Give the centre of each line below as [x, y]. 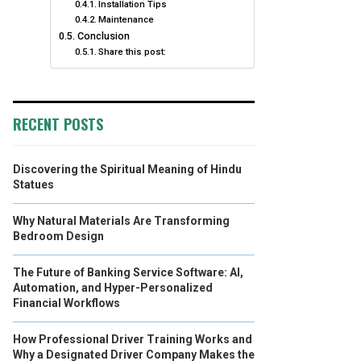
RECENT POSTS [58, 124]
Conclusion [103, 36]
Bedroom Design [58, 236]
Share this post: [133, 52]
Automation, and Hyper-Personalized [113, 288]
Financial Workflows [66, 303]
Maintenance [127, 19]
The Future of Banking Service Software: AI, [128, 272]
